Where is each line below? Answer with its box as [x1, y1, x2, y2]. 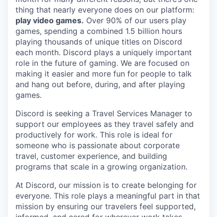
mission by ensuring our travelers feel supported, [15, 201, 196, 211]
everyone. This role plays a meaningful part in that [15, 191, 200, 201]
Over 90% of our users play [84, 15, 186, 25]
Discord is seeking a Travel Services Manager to [15, 108, 192, 118]
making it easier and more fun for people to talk [15, 69, 192, 78]
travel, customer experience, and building [15, 151, 167, 161]
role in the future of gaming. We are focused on [15, 58, 189, 68]
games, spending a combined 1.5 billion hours [15, 26, 182, 36]
